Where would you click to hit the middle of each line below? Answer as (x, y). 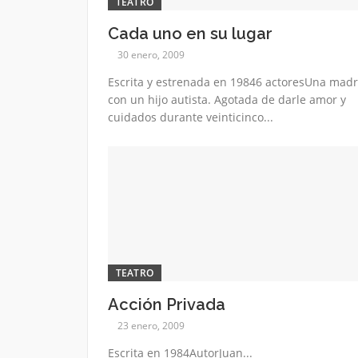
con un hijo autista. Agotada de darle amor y (227, 99)
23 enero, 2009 (151, 326)
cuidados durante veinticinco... (190, 117)
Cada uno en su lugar (190, 33)
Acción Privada (166, 305)
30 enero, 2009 (151, 54)
